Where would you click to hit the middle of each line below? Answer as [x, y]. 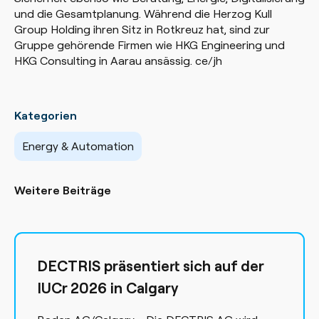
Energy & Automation [78, 146]
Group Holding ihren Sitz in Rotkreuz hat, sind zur [142, 29]
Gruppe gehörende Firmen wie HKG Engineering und [150, 45]
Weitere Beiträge [63, 190]
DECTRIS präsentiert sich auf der [150, 265]
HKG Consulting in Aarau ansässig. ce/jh [118, 60]
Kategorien [46, 115]
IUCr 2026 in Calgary [108, 287]
